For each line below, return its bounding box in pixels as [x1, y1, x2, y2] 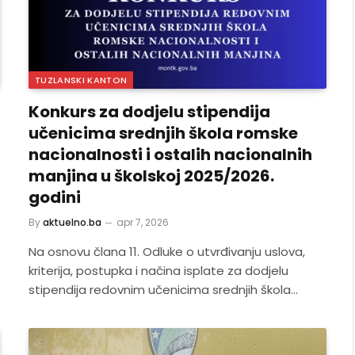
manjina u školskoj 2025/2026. [29, 165, 274, 187]
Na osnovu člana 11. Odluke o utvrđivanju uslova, [29, 243, 305, 260]
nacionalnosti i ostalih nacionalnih [29, 143, 312, 166]
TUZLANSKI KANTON [35, 74, 128, 86]
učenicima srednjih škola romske [29, 122, 298, 144]
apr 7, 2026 [116, 216, 169, 229]
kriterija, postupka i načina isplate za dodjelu [29, 262, 288, 279]
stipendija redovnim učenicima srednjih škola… [29, 281, 298, 298]
